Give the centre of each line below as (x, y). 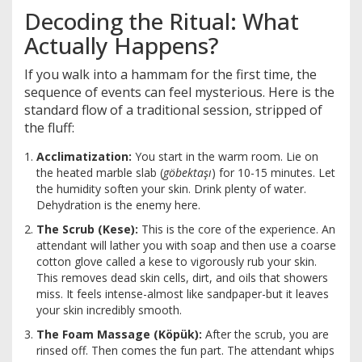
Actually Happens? (122, 46)
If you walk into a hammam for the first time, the (170, 75)
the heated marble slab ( (100, 173)
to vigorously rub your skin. (245, 262)
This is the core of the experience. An (237, 229)
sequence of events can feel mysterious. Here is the (179, 93)
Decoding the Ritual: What (162, 21)
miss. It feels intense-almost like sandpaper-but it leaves (183, 294)
